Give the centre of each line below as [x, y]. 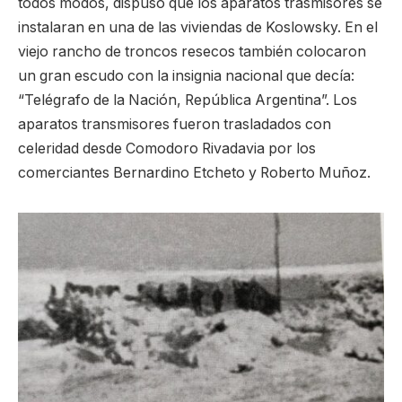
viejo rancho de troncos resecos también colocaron [192, 51]
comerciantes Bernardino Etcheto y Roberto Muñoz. [194, 172]
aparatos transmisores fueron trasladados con [175, 124]
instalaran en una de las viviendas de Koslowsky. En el [198, 27]
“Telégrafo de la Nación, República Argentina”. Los [188, 100]
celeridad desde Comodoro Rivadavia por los [167, 148]
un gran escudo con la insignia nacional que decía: [186, 75]
